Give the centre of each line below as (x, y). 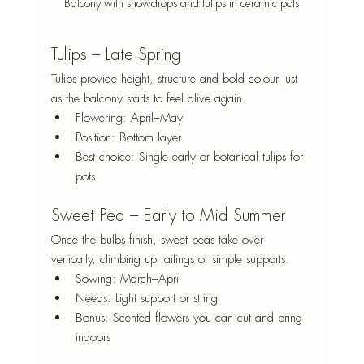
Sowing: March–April (128, 278)
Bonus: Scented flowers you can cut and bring (191, 317)
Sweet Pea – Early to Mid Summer (168, 215)
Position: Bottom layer (128, 137)
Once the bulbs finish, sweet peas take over (159, 239)
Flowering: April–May (129, 117)
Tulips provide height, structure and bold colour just (176, 78)
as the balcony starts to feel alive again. (148, 98)
